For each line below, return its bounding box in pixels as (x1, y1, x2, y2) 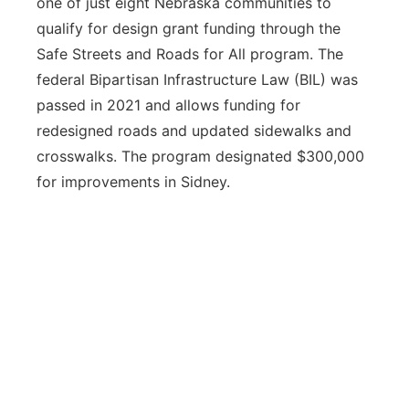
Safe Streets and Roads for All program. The (37, 45, 343, 63)
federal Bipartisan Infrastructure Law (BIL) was (37, 70, 358, 89)
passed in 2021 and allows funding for (37, 96, 300, 114)
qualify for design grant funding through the (37, 19, 341, 37)
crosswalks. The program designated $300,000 (37, 147, 364, 165)
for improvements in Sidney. (37, 173, 235, 191)
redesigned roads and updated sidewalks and (37, 121, 351, 140)
